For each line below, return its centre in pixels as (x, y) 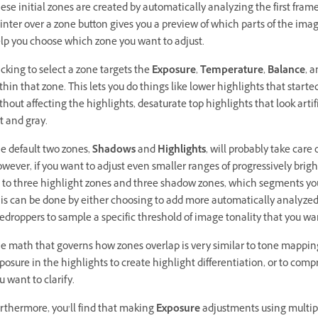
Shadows (114, 150)
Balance (286, 71)
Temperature (232, 71)
